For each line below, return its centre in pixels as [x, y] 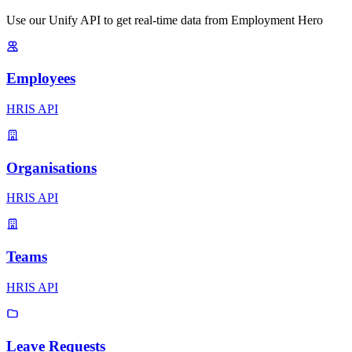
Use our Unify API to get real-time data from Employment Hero [165, 20]
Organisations [51, 167]
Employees [41, 79]
